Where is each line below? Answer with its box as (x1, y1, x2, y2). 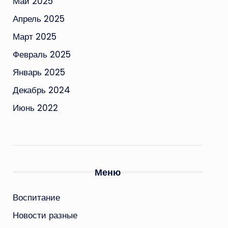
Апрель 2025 (12, 12, 65, 25)
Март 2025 (12, 30, 56, 43)
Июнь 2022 (12, 101, 58, 114)
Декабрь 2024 (12, 83, 70, 96)
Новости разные (12, 209, 77, 221)
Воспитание (12, 191, 60, 204)
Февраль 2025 (12, 48, 71, 61)
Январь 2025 (12, 66, 65, 78)
